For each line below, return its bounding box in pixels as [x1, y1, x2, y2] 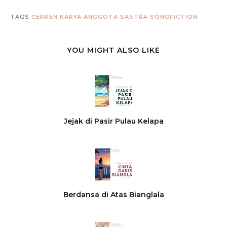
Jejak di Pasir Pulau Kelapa [63, 117, 164, 126]
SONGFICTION [150, 13, 198, 20]
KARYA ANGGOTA [60, 13, 118, 20]
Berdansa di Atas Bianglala [63, 190, 164, 199]
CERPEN [31, 13, 58, 20]
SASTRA [120, 13, 148, 20]
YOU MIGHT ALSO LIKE [67, 46, 160, 55]
